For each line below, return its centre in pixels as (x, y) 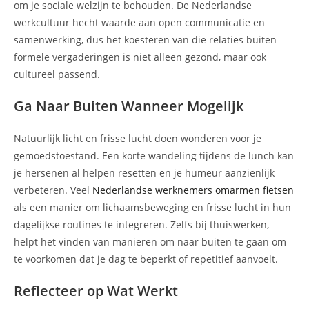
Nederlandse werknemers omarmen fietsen (193, 190)
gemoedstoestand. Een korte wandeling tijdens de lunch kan (154, 156)
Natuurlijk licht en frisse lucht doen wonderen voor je (138, 139)
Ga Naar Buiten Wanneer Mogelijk (129, 106)
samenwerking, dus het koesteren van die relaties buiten (145, 40)
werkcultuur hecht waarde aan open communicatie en (139, 23)
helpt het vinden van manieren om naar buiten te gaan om (150, 242)
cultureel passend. (57, 74)
